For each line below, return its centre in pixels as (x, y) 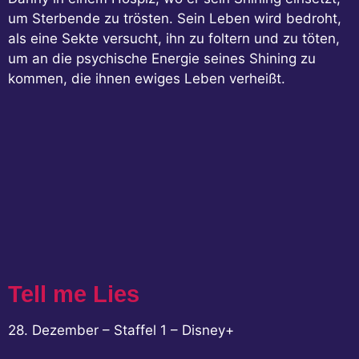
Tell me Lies (74, 294)
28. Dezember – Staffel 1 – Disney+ (121, 331)
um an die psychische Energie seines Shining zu (162, 58)
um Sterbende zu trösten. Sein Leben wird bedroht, (175, 18)
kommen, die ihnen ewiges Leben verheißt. (147, 78)
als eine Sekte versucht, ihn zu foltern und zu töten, (174, 38)
